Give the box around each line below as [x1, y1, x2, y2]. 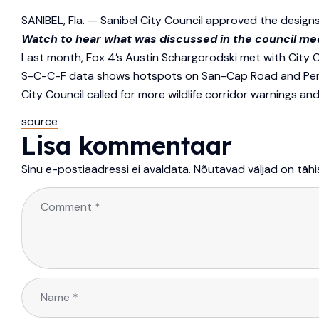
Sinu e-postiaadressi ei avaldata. [21, 162, 191, 177]
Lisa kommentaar [21, 130, 232, 162]
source [21, 114, 58, 130]
